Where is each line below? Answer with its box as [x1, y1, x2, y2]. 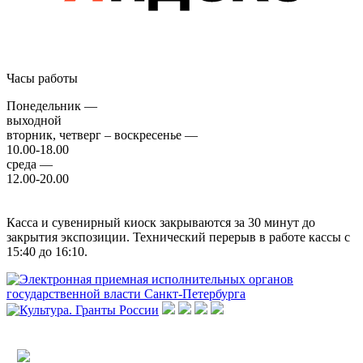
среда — [6, 157, 53, 172]
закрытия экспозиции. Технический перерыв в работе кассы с [6, 230, 350, 245]
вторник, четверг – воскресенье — [6, 128, 198, 143]
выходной [6, 113, 62, 128]
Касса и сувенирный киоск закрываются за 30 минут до [6, 216, 315, 230]
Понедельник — [6, 99, 97, 113]
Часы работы [6, 71, 78, 86]
